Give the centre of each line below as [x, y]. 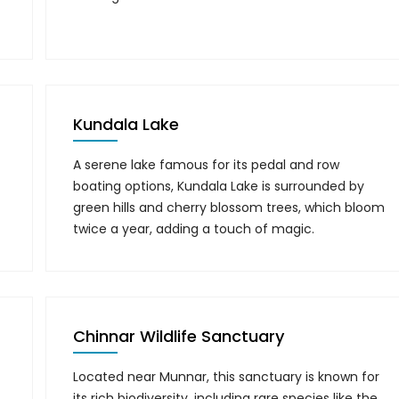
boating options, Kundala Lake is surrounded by [219, 186]
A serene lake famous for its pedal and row [207, 165]
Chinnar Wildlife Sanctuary [179, 336]
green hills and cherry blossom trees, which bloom [229, 208]
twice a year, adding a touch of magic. [194, 229]
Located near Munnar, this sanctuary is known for [227, 377]
